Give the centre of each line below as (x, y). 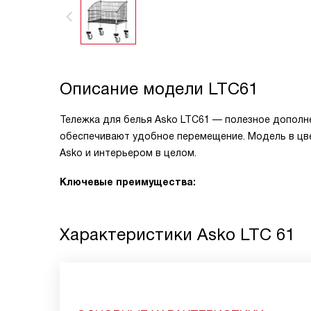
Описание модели (134, 89)
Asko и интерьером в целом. (128, 153)
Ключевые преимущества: (128, 182)
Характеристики (128, 234)
